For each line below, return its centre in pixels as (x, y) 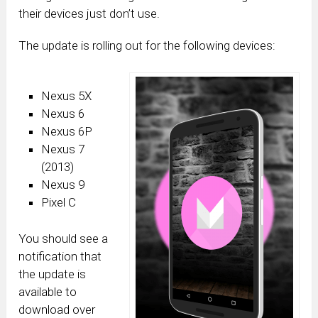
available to (48, 292)
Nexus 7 (63, 149)
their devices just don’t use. (89, 14)
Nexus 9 (63, 184)
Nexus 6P (67, 131)
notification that (60, 257)
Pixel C (59, 202)
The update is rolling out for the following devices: (147, 46)
